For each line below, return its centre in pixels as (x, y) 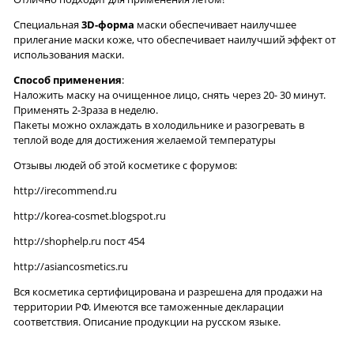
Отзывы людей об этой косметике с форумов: (125, 166)
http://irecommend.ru (65, 191)
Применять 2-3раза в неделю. (86, 110)
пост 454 (123, 241)
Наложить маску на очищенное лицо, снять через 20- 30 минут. (169, 95)
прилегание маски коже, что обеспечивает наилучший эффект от (175, 40)
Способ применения (68, 80)
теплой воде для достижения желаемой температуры (145, 140)
